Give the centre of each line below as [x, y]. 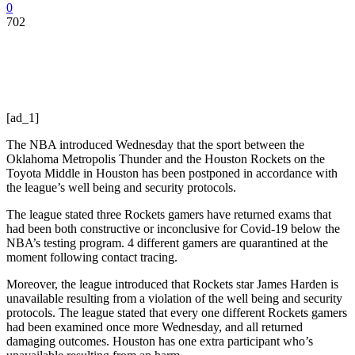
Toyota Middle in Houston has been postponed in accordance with [172, 173]
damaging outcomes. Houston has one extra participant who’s [160, 341]
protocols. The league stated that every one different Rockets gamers [177, 312]
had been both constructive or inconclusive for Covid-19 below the [173, 228]
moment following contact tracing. [92, 257]
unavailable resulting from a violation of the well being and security [174, 298]
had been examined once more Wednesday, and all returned [155, 326]
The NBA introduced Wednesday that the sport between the [155, 144]
